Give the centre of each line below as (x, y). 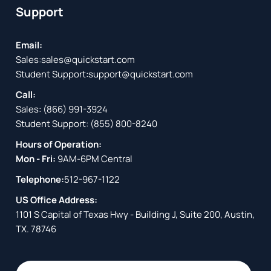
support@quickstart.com (141, 74)
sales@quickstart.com (88, 59)
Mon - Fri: (37, 158)
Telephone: (40, 179)
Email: (29, 45)
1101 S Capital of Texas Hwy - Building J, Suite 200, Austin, (135, 214)
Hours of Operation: (59, 144)
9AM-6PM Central (95, 158)
